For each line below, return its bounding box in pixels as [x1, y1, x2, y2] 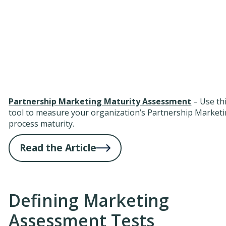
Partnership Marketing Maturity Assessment [9, 95, 192, 107]
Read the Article [20, 141, 97, 155]
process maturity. [9, 118, 75, 129]
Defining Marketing [9, 188, 169, 212]
